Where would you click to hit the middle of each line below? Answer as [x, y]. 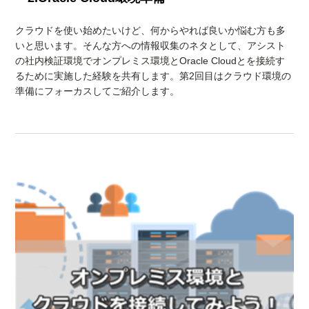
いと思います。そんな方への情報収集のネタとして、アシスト [151, 46]
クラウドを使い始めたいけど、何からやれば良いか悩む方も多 [151, 31]
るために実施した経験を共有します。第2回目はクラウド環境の [153, 76]
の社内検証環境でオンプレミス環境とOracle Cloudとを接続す [150, 61]
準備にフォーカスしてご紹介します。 [98, 91]
